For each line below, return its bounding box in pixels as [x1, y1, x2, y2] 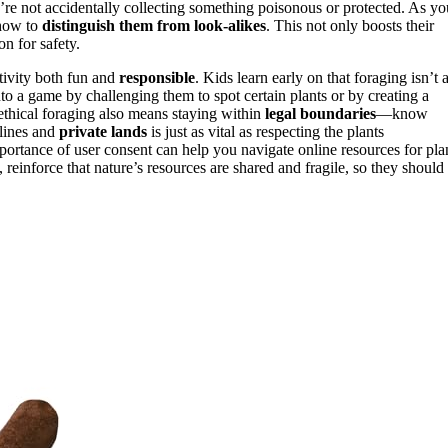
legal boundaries [265, 105, 376, 123]
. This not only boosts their [266, 17, 434, 35]
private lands [59, 123, 147, 141]
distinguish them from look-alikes [42, 17, 266, 35]
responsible [119, 69, 195, 87]
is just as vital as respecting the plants [147, 123, 384, 141]
